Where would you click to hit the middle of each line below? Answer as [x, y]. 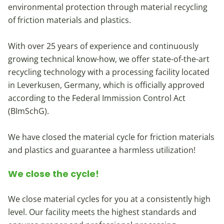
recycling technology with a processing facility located [109, 72]
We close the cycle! [53, 174]
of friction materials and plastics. [69, 20]
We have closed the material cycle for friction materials [111, 137]
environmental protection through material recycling [108, 7]
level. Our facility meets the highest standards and [102, 212]
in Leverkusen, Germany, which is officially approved [106, 85]
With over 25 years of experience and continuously [103, 46]
